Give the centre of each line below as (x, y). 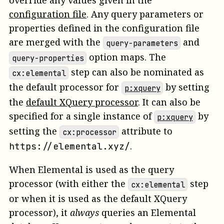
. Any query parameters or (145, 14)
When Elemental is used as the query (91, 170)
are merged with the (56, 42)
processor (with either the (68, 184)
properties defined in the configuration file (104, 28)
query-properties (48, 58)
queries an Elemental (147, 213)
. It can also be (169, 102)
